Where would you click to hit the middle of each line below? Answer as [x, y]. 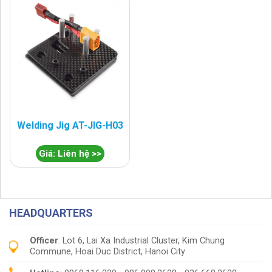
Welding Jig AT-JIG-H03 [70, 126]
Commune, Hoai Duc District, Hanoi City [108, 251]
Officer [44, 240]
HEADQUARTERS [51, 212]
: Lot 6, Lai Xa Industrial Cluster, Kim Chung [142, 240]
